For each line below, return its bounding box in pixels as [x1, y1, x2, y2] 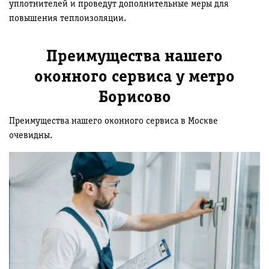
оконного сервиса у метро [34, 70, 235, 86]
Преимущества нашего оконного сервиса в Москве [9, 117, 218, 126]
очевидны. [9, 131, 53, 141]
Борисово [98, 90, 171, 106]
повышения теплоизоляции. [9, 14, 127, 23]
